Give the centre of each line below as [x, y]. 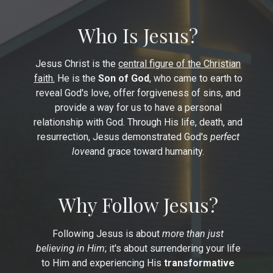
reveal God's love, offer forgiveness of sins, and [138, 93]
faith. [44, 79]
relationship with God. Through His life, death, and [138, 122]
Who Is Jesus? [138, 35]
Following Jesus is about [107, 233]
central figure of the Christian [179, 64]
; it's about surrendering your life [172, 248]
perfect [225, 137]
